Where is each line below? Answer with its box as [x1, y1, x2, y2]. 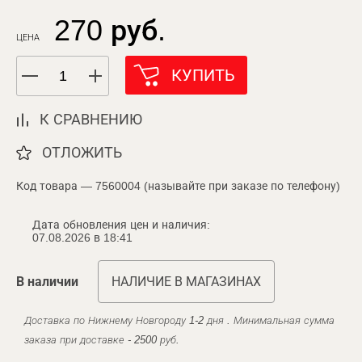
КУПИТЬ [171, 66, 235, 84]
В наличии [16, 275, 78, 288]
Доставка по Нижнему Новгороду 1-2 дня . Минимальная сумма [24, 314, 335, 326]
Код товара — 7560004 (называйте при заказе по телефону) [16, 179, 340, 192]
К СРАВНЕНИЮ [40, 112, 142, 128]
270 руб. [54, 14, 166, 47]
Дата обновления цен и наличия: [32, 218, 210, 231]
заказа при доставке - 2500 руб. [24, 334, 179, 346]
